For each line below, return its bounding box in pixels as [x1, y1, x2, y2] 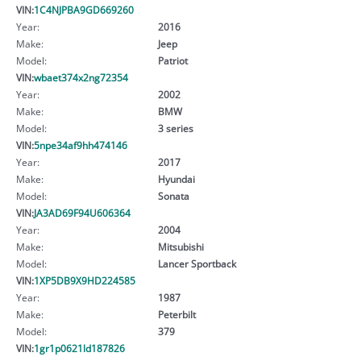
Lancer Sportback [157, 256, 236, 270]
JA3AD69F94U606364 [34, 205, 131, 219]
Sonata [157, 189, 189, 202]
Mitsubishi [157, 239, 204, 253]
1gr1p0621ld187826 [34, 341, 125, 355]
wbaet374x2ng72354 [34, 70, 128, 84]
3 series [157, 121, 193, 135]
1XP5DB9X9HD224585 [34, 273, 135, 287]
